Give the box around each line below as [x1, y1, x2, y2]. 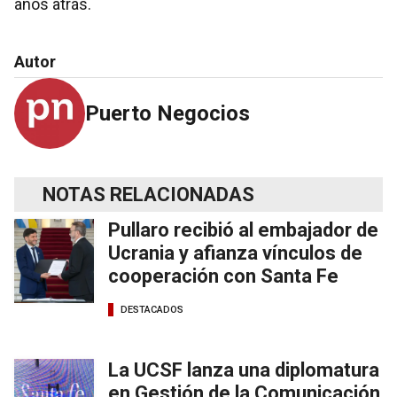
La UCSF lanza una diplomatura [108, 359, 379, 382]
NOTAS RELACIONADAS [43, 183, 254, 206]
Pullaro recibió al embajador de [108, 219, 378, 242]
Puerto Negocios [85, 101, 250, 127]
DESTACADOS [121, 303, 183, 315]
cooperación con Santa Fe [108, 265, 339, 288]
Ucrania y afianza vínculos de [108, 242, 362, 265]
